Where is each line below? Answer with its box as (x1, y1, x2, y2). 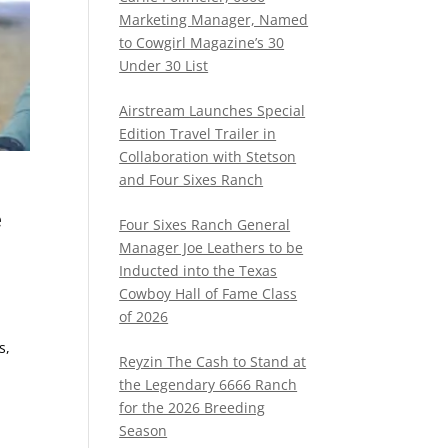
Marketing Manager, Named (119, 10, 309, 29)
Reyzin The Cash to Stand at (119, 352, 307, 371)
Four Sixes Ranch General (119, 215, 291, 234)
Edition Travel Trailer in (119, 124, 277, 143)
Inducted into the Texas (119, 261, 278, 280)
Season (119, 421, 168, 440)
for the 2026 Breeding (119, 398, 266, 417)
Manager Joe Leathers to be (119, 238, 304, 257)
